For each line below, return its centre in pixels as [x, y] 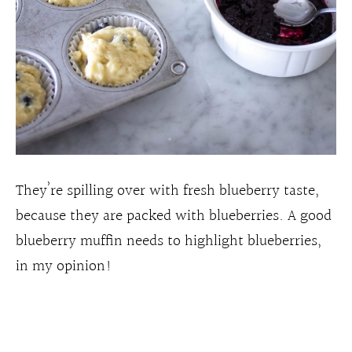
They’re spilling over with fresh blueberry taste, [167, 191]
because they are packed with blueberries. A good [174, 216]
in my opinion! [64, 267]
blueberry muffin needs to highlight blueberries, [169, 242]
